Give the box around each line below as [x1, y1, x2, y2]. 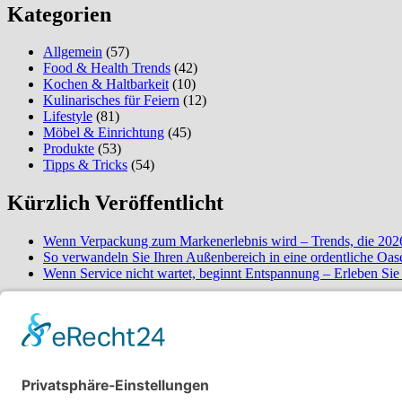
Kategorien [7, 2, 111, 26]
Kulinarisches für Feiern [43, 92, 179, 109]
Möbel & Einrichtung [43, 125, 164, 141]
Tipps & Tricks [43, 157, 127, 173]
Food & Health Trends [43, 60, 170, 76]
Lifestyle [43, 109, 92, 125]
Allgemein [43, 44, 102, 60]
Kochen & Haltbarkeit [43, 76, 169, 92]
